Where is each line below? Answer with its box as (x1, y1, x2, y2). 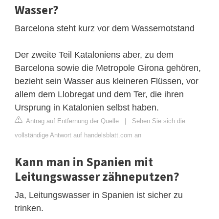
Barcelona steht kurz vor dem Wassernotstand (15, 23, 195, 34)
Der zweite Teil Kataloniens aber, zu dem (15, 50, 174, 60)
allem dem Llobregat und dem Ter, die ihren (15, 89, 184, 100)
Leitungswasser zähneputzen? (15, 169, 179, 185)
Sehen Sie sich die (132, 117, 185, 125)
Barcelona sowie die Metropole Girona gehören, (15, 63, 201, 73)
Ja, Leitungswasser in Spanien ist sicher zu (15, 190, 183, 200)
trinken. (15, 203, 44, 214)
